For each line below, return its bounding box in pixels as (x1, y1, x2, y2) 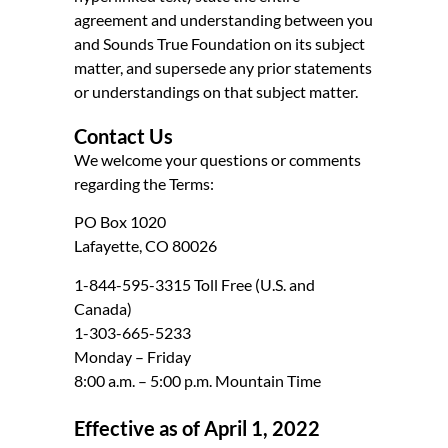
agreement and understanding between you (74, 10, 373, 30)
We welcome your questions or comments (74, 150, 361, 170)
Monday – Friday (74, 346, 191, 366)
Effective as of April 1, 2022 (74, 415, 320, 440)
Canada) (74, 298, 132, 318)
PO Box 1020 (74, 212, 166, 232)
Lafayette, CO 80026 (74, 236, 217, 256)
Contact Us (74, 124, 173, 149)
